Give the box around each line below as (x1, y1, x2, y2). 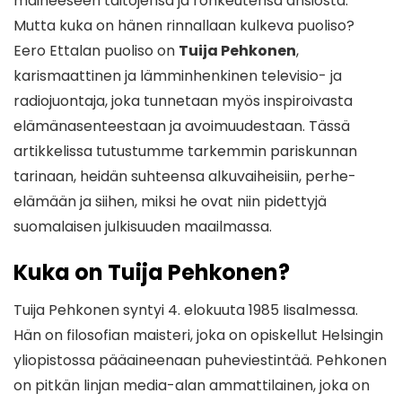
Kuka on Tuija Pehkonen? (13, 258, 290, 288)
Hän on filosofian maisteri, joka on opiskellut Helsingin (13, 325, 383, 346)
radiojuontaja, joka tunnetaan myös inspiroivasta (13, 91, 353, 112)
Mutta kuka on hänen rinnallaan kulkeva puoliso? (13, 15, 354, 37)
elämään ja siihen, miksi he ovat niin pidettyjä (13, 191, 327, 213)
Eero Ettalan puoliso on (13, 40, 179, 62)
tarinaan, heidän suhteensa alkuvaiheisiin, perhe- (13, 166, 356, 188)
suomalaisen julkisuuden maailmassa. (13, 216, 272, 238)
